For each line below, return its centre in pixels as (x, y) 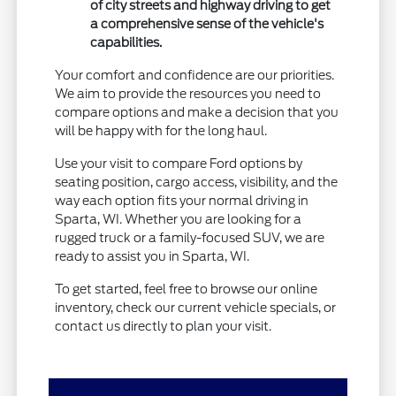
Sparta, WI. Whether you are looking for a (179, 220)
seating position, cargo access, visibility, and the (197, 183)
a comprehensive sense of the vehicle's (207, 24)
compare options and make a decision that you (197, 113)
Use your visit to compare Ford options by (179, 164)
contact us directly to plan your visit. (164, 327)
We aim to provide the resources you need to (188, 94)
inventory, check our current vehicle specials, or (196, 308)
